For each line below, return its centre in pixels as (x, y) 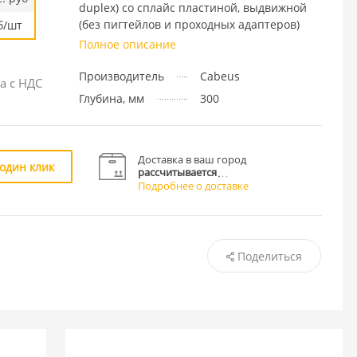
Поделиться (269, 256)
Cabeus (220, 76)
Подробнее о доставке (194, 185)
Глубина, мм (111, 98)
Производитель (121, 76)
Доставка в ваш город (192, 159)
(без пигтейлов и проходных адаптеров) (189, 24)
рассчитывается (178, 172)
